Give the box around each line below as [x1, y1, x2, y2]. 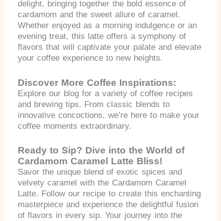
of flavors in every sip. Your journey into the [18, 210, 183, 220]
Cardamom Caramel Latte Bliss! [18, 155, 163, 166]
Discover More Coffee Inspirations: [18, 77, 177, 88]
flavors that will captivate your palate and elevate [18, 42, 202, 52]
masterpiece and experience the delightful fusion [18, 199, 199, 209]
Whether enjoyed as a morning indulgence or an [18, 21, 197, 31]
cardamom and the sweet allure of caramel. [18, 10, 181, 20]
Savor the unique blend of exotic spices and [18, 167, 183, 177]
